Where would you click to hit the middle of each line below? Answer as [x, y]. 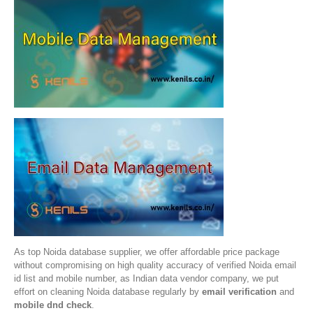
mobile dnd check [53, 305]
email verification [239, 291]
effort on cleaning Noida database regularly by [108, 291]
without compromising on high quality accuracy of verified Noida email [155, 265]
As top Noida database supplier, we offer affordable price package [147, 252]
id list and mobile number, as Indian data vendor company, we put [146, 278]
